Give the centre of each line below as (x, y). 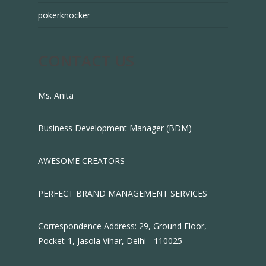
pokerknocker (64, 15)
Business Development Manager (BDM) (115, 128)
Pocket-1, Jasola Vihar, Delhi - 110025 (110, 241)
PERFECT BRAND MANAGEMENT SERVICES (123, 193)
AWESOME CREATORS (81, 161)
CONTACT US (86, 61)
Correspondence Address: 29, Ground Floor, (122, 226)
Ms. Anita (56, 95)
